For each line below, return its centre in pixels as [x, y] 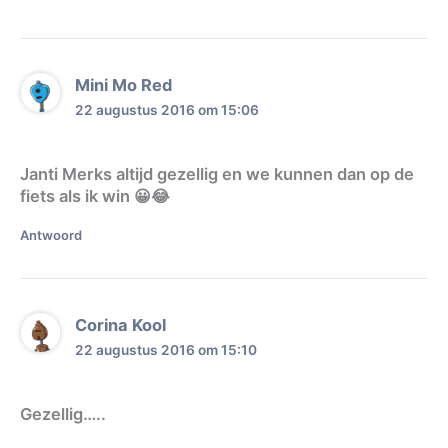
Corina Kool [121, 325]
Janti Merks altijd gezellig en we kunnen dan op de [217, 173]
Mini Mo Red [124, 85]
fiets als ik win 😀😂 [95, 195]
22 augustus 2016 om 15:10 [166, 350]
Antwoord [51, 234]
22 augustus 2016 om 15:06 [167, 110]
